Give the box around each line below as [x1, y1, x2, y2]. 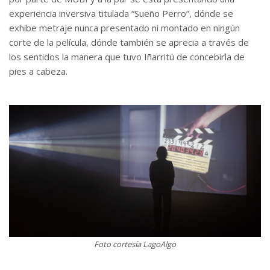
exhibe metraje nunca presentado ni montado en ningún [9, 22, 240, 34]
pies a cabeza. [9, 65, 67, 78]
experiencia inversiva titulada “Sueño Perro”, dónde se [9, 7, 233, 20]
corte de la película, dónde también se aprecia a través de [9, 36, 249, 49]
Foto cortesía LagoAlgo [94, 238, 176, 250]
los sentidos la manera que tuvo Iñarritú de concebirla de [9, 51, 245, 63]
